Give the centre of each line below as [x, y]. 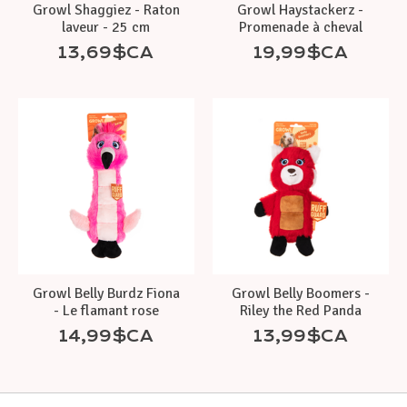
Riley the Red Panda [300, 310]
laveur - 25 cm [106, 27]
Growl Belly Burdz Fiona [106, 293]
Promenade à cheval [300, 27]
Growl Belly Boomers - [300, 293]
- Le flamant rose [106, 310]
